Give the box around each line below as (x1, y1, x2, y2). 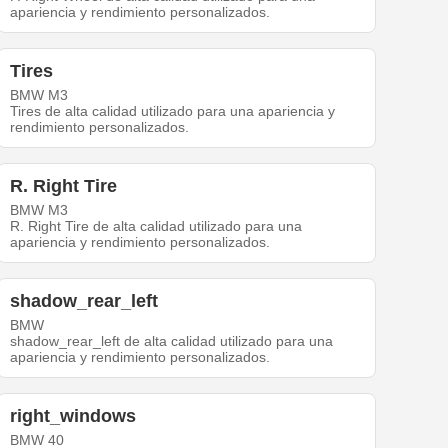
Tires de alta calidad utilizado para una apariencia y (10, 103, 336, 120)
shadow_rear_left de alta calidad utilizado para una (10, 333, 334, 350)
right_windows (10, 406, 137, 427)
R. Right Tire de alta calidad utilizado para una (10, 218, 303, 235)
